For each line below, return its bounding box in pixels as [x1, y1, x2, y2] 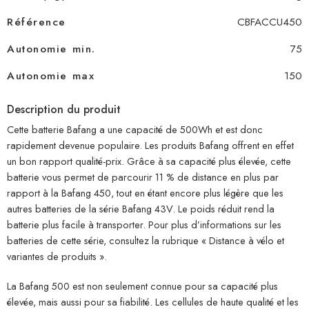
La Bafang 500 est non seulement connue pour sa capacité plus [7, 278, 278, 293]
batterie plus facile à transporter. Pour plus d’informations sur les [7, 217, 281, 232]
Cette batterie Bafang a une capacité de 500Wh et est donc [7, 121, 263, 137]
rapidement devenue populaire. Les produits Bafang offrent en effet [7, 137, 294, 152]
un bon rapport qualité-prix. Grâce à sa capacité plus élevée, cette [7, 153, 291, 168]
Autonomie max [7, 67, 95, 83]
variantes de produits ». [7, 248, 107, 263]
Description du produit [7, 101, 121, 117]
